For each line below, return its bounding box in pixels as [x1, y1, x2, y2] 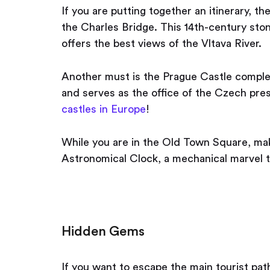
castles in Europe [61, 104, 146, 115]
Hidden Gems [61, 225, 145, 238]
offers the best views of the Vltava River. [61, 38, 268, 49]
